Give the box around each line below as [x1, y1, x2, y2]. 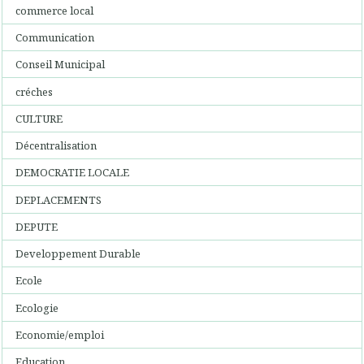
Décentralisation [15, 138, 97, 153]
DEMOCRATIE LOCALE [15, 165, 130, 180]
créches [15, 84, 54, 99]
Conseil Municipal [15, 57, 106, 72]
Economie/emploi [15, 327, 105, 342]
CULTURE [15, 110, 63, 126]
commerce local [15, 2, 94, 18]
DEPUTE [15, 219, 58, 234]
